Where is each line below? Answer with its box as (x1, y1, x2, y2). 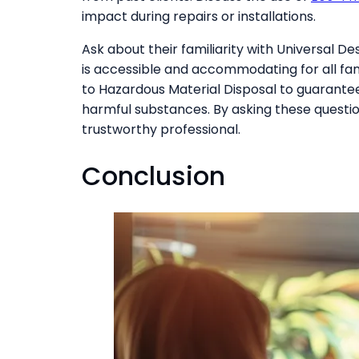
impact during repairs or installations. (82, 7, 316, 26)
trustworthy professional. (82, 120, 240, 139)
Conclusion (82, 157, 225, 194)
